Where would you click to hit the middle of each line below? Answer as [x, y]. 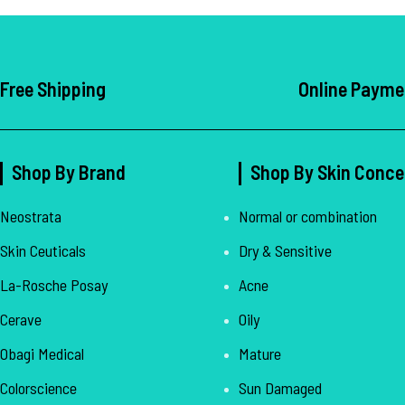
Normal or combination [307, 216]
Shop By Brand [69, 171]
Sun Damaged [280, 387]
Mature [259, 353]
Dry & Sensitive [285, 250]
